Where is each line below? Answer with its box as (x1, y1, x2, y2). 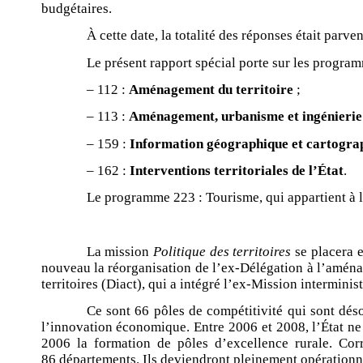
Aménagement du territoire (128, 82, 293, 98)
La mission (86, 244, 154, 260)
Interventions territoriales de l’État (129, 163, 344, 179)
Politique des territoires (153, 244, 292, 260)
